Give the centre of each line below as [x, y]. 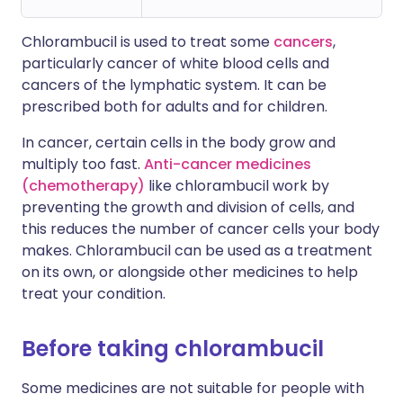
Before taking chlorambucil [173, 349]
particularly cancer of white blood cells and [175, 63]
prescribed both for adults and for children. [175, 107]
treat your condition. [94, 294]
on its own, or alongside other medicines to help [190, 272]
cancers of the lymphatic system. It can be [174, 85]
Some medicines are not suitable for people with [193, 388]
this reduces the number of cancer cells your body [201, 229]
